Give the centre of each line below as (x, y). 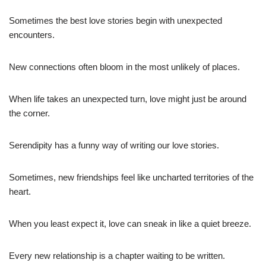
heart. (20, 191)
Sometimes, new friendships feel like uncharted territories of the (131, 177)
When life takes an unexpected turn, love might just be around (128, 99)
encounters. (32, 34)
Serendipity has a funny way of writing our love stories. (114, 145)
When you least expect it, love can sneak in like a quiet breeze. (130, 223)
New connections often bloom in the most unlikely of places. (124, 66)
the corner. (29, 113)
